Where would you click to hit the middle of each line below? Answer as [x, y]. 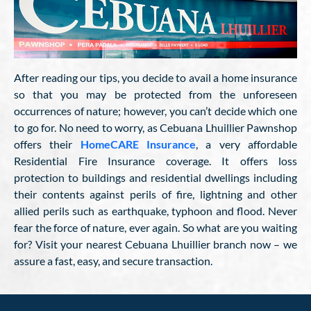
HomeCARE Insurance [138, 144]
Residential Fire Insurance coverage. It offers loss [155, 160]
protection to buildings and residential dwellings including [155, 177]
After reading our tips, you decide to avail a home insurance [155, 77]
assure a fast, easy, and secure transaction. [113, 260]
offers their [47, 144]
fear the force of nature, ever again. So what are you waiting [155, 227]
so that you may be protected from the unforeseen [155, 94]
